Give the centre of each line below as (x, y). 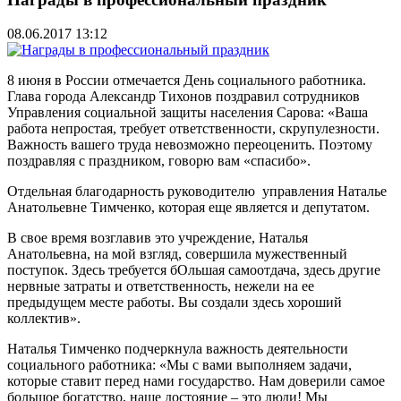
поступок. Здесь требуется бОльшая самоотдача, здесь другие (194, 270)
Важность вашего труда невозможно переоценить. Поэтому (190, 145)
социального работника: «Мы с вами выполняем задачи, (179, 365)
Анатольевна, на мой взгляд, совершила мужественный (177, 254)
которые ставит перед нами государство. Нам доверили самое (196, 381)
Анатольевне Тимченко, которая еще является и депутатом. (188, 208)
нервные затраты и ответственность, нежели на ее (161, 286)
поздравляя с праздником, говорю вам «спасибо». (159, 161)
